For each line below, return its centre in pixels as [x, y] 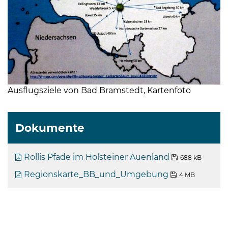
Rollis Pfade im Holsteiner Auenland [97, 157]
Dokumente [50, 128]
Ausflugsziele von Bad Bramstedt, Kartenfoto [99, 91]
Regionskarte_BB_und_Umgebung [96, 175]
